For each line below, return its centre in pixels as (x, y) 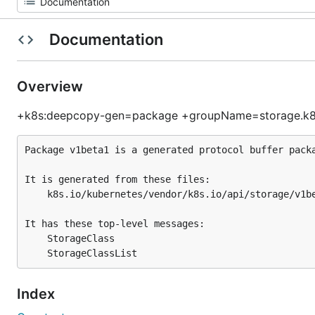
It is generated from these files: (117, 179)
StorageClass (36, 238)
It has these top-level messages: (115, 224)
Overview (52, 86)
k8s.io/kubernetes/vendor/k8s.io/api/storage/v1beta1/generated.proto (36, 194)
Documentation (106, 39)
